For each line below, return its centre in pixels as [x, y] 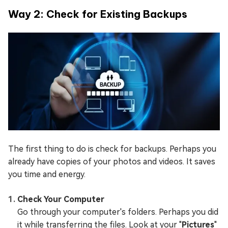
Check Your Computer [61, 199]
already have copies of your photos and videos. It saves [112, 161]
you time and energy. [47, 174]
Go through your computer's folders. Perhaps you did [118, 212]
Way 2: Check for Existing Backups [98, 14]
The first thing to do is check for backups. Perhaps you [112, 149]
